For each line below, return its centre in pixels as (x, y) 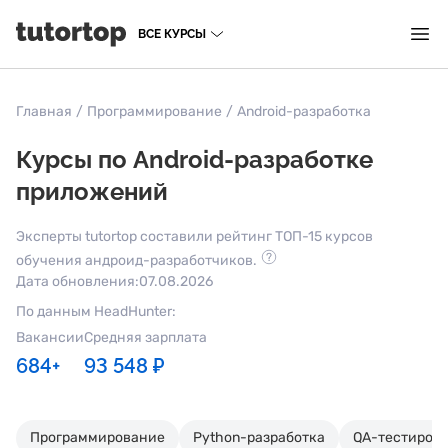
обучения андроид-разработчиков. (136, 260)
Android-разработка (304, 111)
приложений (92, 191)
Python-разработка (259, 437)
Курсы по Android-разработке (194, 159)
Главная (44, 111)
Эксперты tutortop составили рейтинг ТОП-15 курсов (194, 236)
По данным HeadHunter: (96, 311)
